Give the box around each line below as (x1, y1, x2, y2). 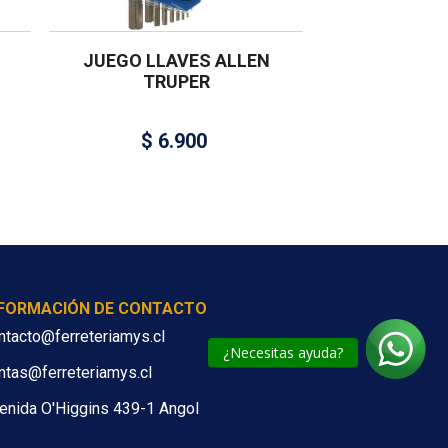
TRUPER (142, 71, 210, 93)
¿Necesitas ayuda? (223, 343, 343, 362)
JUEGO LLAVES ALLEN (82, 50, 270, 72)
